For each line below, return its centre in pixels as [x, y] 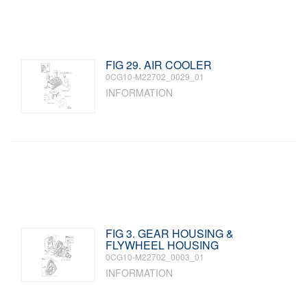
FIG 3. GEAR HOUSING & [170, 233]
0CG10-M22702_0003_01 [155, 257]
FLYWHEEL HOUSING [162, 245]
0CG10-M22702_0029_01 [155, 76]
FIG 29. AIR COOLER [159, 65]
